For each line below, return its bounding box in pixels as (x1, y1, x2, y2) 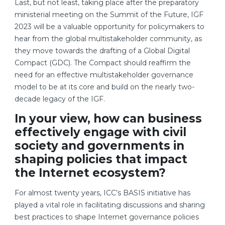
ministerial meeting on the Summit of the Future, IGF (15, 10, 203, 20)
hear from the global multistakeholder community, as (15, 34, 202, 44)
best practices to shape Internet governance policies (15, 212, 199, 222)
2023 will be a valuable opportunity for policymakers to (15, 22, 204, 32)
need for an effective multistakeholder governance (15, 70, 193, 80)
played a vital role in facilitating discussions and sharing (15, 200, 205, 210)
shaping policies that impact (15, 152, 187, 167)
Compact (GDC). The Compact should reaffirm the (15, 58, 191, 68)
